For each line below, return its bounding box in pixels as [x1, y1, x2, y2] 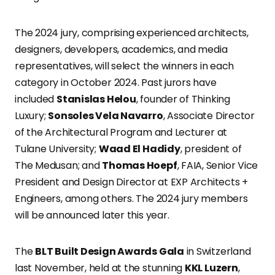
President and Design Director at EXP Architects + [15, 175, 249, 189]
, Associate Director [163, 109, 255, 123]
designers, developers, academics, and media [15, 42, 228, 56]
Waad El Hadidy [98, 142, 180, 156]
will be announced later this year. [15, 208, 169, 222]
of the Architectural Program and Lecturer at [15, 125, 228, 139]
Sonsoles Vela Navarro [48, 109, 163, 123]
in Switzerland [184, 244, 251, 258]
